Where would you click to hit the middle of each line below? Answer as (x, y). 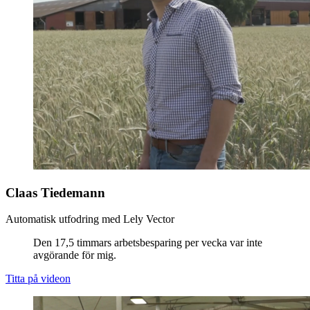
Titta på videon (38, 279)
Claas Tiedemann (55, 192)
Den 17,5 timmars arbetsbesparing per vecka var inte (148, 243)
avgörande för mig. (75, 255)
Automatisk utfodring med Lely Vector (90, 219)
